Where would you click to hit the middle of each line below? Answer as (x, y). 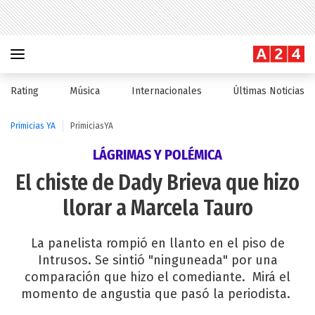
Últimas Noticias (268, 91)
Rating (25, 91)
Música (85, 91)
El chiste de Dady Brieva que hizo (157, 183)
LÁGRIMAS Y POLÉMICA (157, 155)
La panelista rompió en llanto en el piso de (157, 243)
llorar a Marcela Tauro (157, 208)
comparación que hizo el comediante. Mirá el (157, 277)
